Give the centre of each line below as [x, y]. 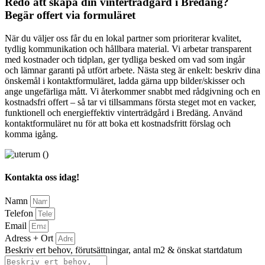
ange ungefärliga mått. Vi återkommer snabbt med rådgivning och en [132, 91]
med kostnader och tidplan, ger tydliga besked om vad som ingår [125, 59]
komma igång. [31, 134]
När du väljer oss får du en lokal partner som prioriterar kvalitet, [123, 38]
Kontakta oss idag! [42, 177]
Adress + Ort [30, 238]
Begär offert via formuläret [70, 15]
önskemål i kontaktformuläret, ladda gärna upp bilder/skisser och [125, 80]
